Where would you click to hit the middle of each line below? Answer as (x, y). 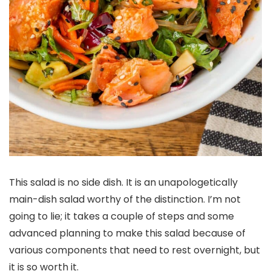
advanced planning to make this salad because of (127, 233)
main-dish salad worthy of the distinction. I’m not (125, 199)
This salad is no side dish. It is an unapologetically (123, 182)
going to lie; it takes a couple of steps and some (122, 216)
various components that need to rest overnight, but (135, 250)
